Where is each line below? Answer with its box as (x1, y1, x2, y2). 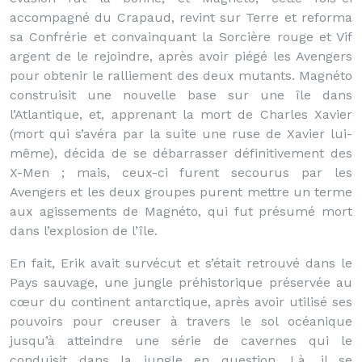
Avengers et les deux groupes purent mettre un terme (10, 184, 352, 200)
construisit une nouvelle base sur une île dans (10, 87, 352, 103)
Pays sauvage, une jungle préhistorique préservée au (10, 275, 352, 290)
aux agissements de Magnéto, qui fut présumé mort (10, 204, 352, 219)
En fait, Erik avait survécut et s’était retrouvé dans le (10, 255, 352, 271)
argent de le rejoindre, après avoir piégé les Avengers (10, 48, 352, 64)
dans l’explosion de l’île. (10, 223, 158, 238)
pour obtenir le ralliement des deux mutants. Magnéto (10, 68, 352, 83)
